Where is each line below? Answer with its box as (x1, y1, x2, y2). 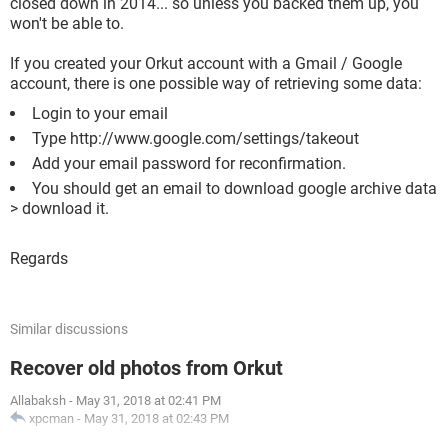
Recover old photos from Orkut (10, 356, 283, 380)
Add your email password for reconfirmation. (32, 154, 346, 173)
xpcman (29, 411, 74, 426)
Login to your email (32, 104, 168, 123)
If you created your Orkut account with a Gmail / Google (10, 54, 402, 73)
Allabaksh (10, 393, 66, 408)
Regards (10, 249, 68, 268)
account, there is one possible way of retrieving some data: (10, 74, 422, 93)
